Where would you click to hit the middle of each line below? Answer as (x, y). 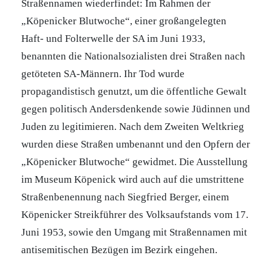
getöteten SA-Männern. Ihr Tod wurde (103, 74)
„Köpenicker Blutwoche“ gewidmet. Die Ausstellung (134, 162)
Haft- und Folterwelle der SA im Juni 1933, (113, 39)
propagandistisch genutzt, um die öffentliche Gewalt (134, 91)
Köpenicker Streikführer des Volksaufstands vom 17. (135, 215)
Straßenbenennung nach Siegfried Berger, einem (125, 197)
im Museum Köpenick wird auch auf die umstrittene (133, 179)
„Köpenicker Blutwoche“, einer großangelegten (124, 21)
